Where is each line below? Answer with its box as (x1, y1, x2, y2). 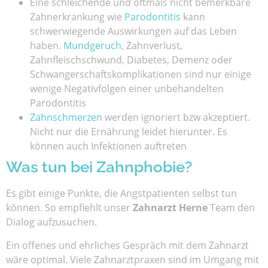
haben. (30, 39, 63, 53)
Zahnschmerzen (30, 111, 102, 124)
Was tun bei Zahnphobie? (6, 158, 193, 176)
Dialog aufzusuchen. (6, 215, 97, 229)
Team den (208, 201, 255, 215)
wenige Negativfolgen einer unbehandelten (30, 82, 224, 96)
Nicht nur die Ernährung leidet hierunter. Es (30, 125, 227, 139)
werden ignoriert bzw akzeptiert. (102, 111, 250, 124)
